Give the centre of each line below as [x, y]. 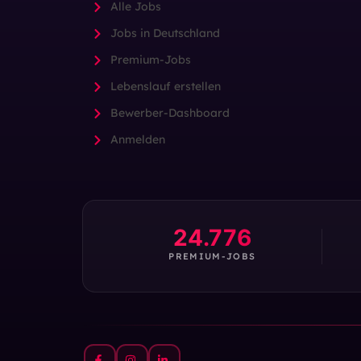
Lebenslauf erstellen [165, 87]
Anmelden [137, 140]
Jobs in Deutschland [165, 33]
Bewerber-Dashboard [170, 113]
